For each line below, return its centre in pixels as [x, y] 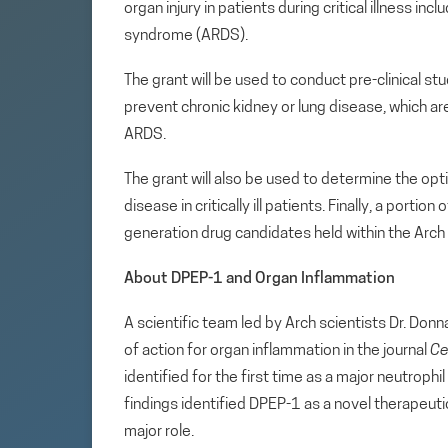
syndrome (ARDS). [186, 35]
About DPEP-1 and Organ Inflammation [259, 278]
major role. [159, 431]
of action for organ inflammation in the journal [277, 350]
